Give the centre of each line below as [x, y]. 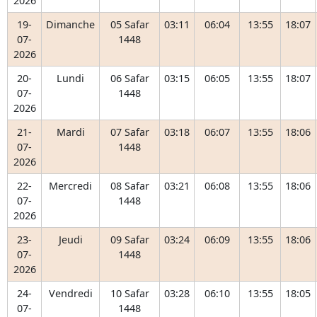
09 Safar [129, 240]
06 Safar [129, 78]
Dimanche [70, 24]
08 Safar [129, 186]
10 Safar [129, 293]
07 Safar [129, 132]
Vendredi [70, 293]
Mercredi [70, 186]
